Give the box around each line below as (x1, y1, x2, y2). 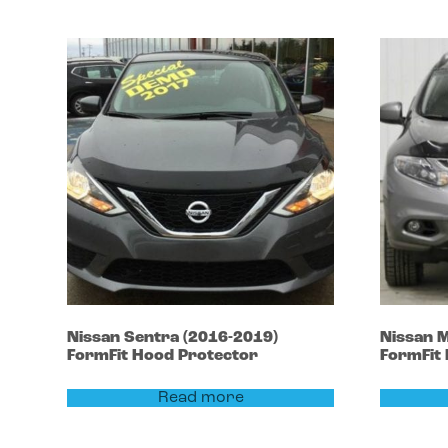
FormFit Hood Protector (67, 347, 259, 364)
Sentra (124, 329, 184, 346)
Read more (157, 389, 244, 406)
